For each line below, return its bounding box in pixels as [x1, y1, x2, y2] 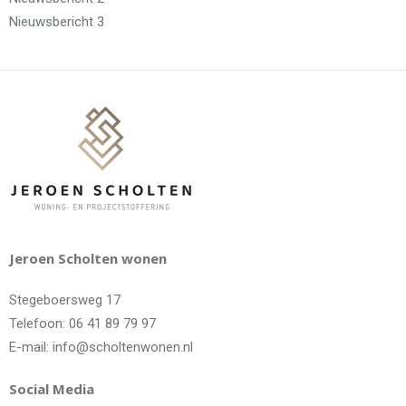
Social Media [9, 380, 94, 399]
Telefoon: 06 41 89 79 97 [9, 315, 156, 333]
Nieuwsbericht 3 [9, 14, 104, 31]
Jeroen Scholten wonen [9, 249, 167, 268]
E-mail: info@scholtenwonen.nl [9, 339, 193, 356]
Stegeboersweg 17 [9, 292, 121, 309]
